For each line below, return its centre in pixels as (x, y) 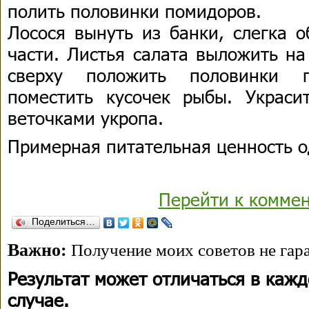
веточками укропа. (86, 118)
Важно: (37, 250)
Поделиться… (63, 221)
